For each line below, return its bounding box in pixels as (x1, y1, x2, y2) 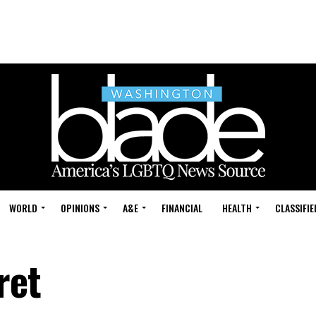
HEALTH (222, 200, 252, 215)
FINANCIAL (162, 200, 202, 215)
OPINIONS (61, 200, 99, 215)
